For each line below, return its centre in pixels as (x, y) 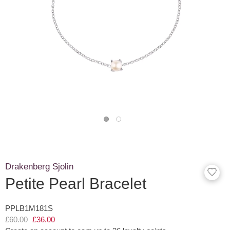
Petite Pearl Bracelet (76, 183)
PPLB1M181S (29, 208)
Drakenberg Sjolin (39, 166)
